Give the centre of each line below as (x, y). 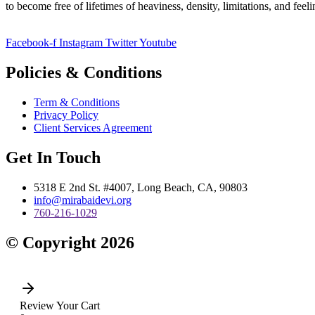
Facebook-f (31, 43)
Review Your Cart (60, 306)
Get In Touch (53, 157)
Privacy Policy (66, 115)
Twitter (121, 43)
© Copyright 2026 (70, 242)
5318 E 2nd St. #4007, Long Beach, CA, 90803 (141, 187)
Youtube (158, 43)
